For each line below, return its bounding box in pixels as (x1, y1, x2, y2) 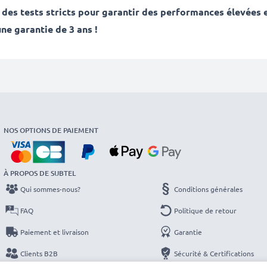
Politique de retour (174, 206, 237, 215)
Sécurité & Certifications (174, 249, 254, 258)
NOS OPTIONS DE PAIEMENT (4, 125, 98, 135)
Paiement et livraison (20, 227, 89, 237)
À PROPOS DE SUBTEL (4, 168, 76, 178)
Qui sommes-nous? (20, 184, 80, 194)
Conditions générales (174, 184, 243, 194)
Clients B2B (20, 249, 58, 258)
